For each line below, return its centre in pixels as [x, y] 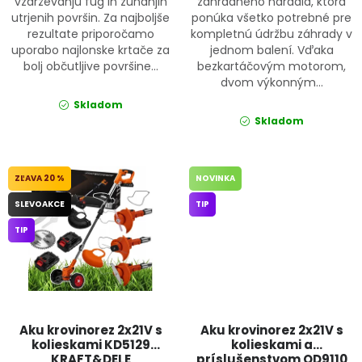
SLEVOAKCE [40, 204]
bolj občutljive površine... [90, 67]
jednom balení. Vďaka [271, 51]
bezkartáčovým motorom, [271, 67]
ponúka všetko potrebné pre [271, 18]
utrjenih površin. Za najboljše [90, 18]
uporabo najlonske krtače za [90, 51]
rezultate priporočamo [90, 34]
